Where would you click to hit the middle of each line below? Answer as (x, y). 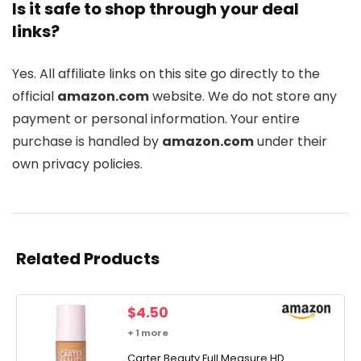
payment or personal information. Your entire (156, 119)
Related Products (88, 259)
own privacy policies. (77, 164)
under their (290, 142)
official (35, 97)
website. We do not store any (243, 97)
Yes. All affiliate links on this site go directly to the (166, 74)
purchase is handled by (87, 142)
